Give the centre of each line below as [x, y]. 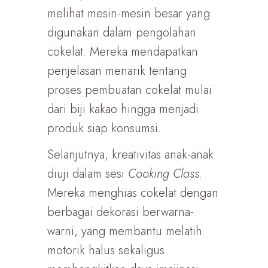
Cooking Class [164, 174]
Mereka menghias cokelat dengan [133, 193]
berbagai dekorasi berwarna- [121, 212]
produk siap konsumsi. [104, 128]
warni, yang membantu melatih [125, 231]
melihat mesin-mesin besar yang [129, 13]
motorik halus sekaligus [106, 250]
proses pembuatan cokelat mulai [130, 90]
